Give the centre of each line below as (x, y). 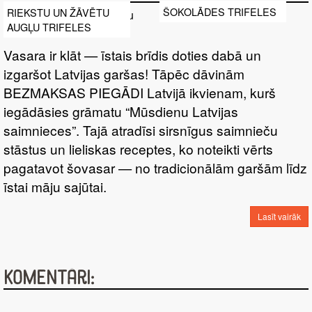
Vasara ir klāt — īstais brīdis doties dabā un (132, 55)
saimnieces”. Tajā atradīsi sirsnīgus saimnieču (141, 130)
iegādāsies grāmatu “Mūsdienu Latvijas (121, 111)
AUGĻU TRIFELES (49, 26)
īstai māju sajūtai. (55, 187)
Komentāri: (49, 279)
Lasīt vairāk (279, 217)
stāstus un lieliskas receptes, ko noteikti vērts (138, 149)
